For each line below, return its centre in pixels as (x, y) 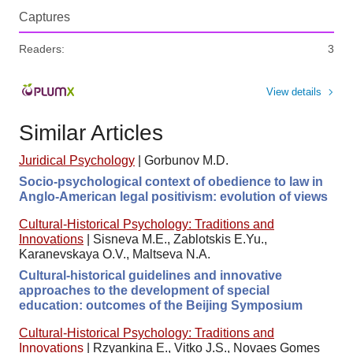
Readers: (42, 48)
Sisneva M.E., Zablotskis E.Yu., (180, 239)
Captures (45, 17)
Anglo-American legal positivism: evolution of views (173, 196)
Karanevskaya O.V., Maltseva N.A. (115, 254)
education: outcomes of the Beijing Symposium (161, 305)
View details (294, 91)
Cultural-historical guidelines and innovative (150, 275)
